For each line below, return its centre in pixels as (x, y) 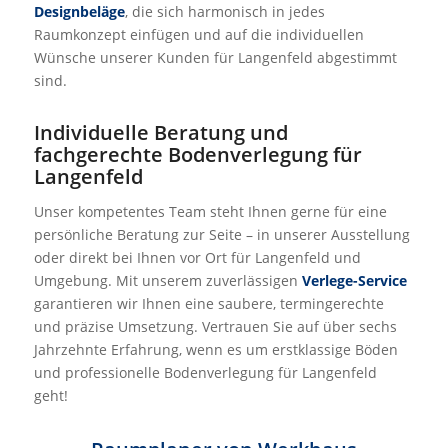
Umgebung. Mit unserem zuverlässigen (167, 280)
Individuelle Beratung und (160, 132)
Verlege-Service (354, 280)
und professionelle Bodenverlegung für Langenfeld (205, 372)
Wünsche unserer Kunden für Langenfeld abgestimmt (215, 57)
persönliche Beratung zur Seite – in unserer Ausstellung (221, 234)
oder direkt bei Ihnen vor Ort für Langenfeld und (197, 257)
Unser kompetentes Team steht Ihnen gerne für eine (210, 211)
